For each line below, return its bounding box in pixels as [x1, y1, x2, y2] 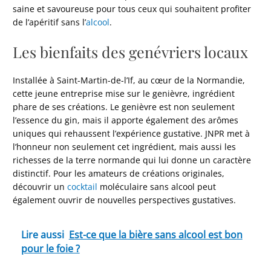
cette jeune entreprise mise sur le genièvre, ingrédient [13, 87, 235, 99]
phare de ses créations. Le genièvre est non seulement [13, 100, 235, 113]
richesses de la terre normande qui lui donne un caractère [13, 154, 252, 166]
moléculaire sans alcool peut [97, 180, 217, 192]
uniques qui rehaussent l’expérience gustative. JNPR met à [13, 127, 250, 139]
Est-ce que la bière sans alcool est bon [68, 228, 243, 242]
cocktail [67, 180, 98, 192]
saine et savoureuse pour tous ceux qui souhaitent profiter [13, 3, 252, 15]
